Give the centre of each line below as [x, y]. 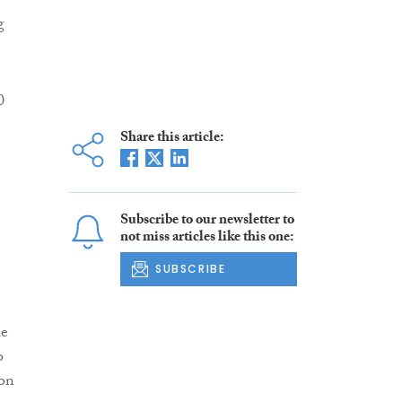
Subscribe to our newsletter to [207, 221]
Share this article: [171, 139]
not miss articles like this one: [206, 238]
